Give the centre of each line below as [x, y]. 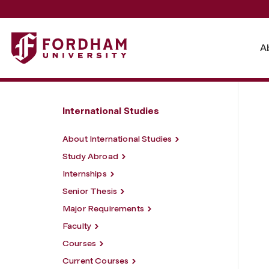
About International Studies [117, 139]
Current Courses [96, 261]
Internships [85, 174]
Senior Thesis [90, 191]
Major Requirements [103, 208]
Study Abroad [90, 156]
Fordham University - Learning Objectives [104, 39]
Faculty [77, 226]
